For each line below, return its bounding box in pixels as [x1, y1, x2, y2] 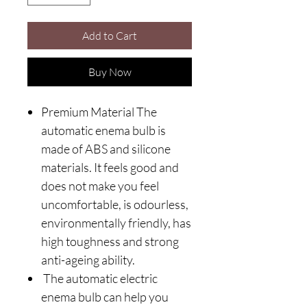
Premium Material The [41, 103, 157, 119]
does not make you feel [41, 177, 159, 193]
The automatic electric [41, 270, 158, 286]
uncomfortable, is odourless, [41, 196, 188, 212]
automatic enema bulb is [41, 122, 166, 138]
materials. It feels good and [41, 159, 179, 175]
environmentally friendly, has [41, 214, 191, 230]
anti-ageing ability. [41, 251, 135, 267]
